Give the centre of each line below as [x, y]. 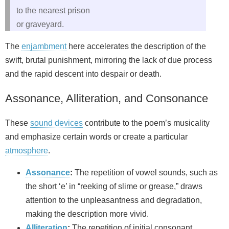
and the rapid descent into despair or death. [83, 74]
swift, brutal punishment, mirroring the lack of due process [109, 60]
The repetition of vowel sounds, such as [145, 173]
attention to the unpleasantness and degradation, [114, 200]
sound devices [56, 123]
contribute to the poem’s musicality [146, 123]
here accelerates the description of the [136, 47]
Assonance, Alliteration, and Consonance [107, 99]
